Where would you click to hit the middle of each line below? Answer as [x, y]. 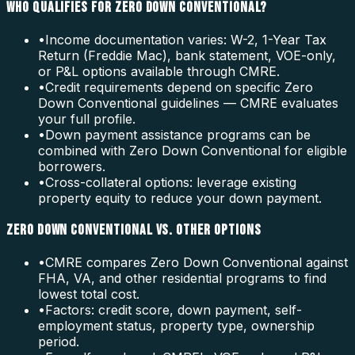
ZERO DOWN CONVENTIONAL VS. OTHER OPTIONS [134, 230]
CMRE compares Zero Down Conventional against [197, 262]
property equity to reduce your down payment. [180, 198]
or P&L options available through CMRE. [159, 72]
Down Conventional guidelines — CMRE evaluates [188, 103]
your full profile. [87, 119]
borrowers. [72, 167]
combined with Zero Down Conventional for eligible [193, 151]
